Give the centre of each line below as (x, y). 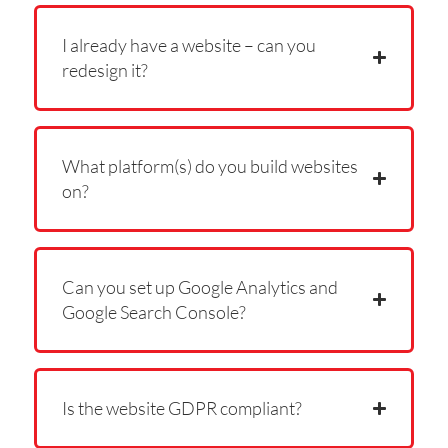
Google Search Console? (153, 311)
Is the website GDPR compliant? (181, 407)
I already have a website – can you (188, 44)
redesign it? (104, 69)
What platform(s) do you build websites (209, 165)
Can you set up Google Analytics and (199, 286)
